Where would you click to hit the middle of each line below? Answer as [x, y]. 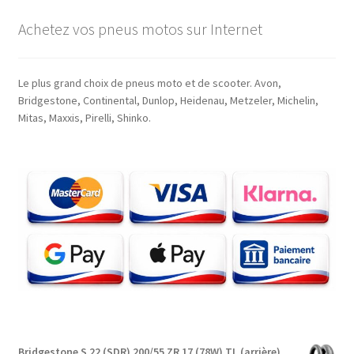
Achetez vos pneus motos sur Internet [140, 29]
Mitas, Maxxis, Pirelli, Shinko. [84, 118]
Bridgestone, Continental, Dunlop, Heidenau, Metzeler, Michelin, [168, 101]
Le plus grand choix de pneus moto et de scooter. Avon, [149, 83]
